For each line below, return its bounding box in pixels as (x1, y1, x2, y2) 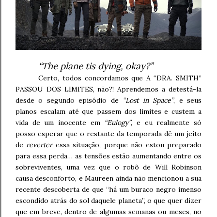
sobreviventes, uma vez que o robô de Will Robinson (15, 163, 201, 172)
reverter (26, 140, 53, 150)
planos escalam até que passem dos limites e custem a (15, 107, 201, 116)
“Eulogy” (104, 118, 131, 127)
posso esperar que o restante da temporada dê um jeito (15, 129, 201, 139)
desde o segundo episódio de (15, 96, 123, 105)
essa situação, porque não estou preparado (52, 140, 202, 150)
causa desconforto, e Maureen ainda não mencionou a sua (15, 174, 201, 183)
